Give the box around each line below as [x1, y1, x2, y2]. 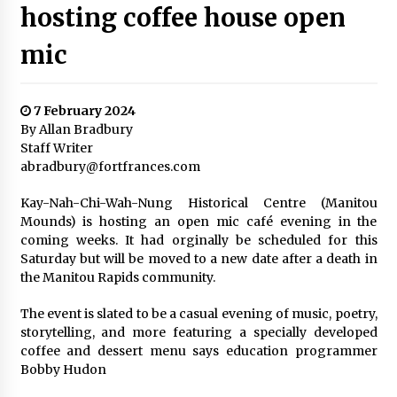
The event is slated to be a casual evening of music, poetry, [19, 306, 378, 322]
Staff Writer [19, 140, 93, 156]
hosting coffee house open [19, 2, 346, 34]
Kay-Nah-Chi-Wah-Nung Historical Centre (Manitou [19, 195, 378, 211]
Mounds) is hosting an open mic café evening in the [19, 214, 378, 230]
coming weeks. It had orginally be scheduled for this [19, 232, 378, 248]
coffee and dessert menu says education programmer [19, 343, 378, 359]
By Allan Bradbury [19, 121, 133, 137]
